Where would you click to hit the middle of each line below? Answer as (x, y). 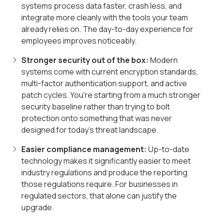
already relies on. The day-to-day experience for (107, 29)
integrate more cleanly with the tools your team (105, 18)
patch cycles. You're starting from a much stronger (111, 95)
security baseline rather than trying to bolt (96, 107)
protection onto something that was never (97, 118)
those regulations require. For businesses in (100, 184)
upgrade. (38, 208)
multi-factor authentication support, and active (104, 84)
